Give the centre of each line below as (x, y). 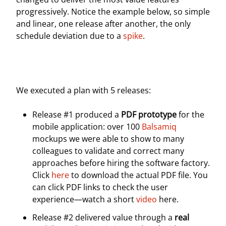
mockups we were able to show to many (108, 139)
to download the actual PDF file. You (138, 175)
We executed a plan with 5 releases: (83, 90)
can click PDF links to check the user (100, 187)
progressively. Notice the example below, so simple (113, 12)
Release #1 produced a (77, 115)
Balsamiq (159, 127)
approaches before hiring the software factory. (121, 163)
